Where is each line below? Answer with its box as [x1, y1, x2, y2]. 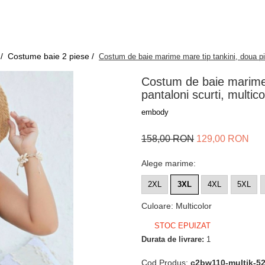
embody [141, 108, 169, 117]
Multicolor [176, 201, 212, 211]
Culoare [141, 201, 171, 211]
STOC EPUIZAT [152, 221, 211, 230]
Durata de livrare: [141, 235, 204, 244]
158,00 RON [141, 134, 194, 144]
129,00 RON [196, 134, 249, 144]
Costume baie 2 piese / [8, 51, 96, 61]
